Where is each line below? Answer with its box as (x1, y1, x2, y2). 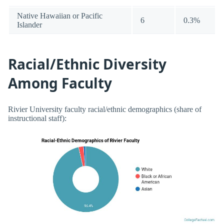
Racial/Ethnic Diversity (8, 54, 166, 73)
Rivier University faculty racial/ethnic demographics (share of (8, 105, 201, 114)
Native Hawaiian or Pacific (17, 11, 102, 20)
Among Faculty (8, 73, 112, 92)
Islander (17, 20, 42, 29)
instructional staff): (8, 114, 66, 123)
